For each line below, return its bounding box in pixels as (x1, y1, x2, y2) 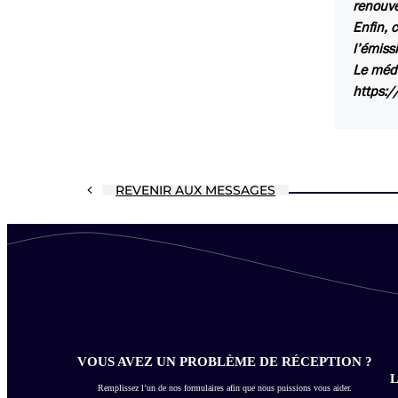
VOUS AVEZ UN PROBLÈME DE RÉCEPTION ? (77, 354, 372, 369)
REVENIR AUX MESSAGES (115, 182, 275, 199)
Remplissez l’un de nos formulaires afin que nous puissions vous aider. (98, 382, 352, 393)
